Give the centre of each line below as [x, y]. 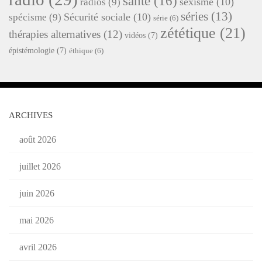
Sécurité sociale [97, 17]
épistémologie [32, 50]
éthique [81, 51]
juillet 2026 [40, 166]
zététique [188, 33]
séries [194, 16]
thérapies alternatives [55, 34]
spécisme [28, 17]
